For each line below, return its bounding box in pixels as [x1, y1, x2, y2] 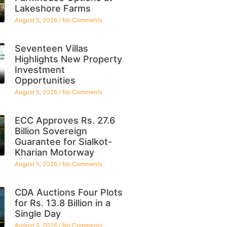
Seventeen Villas [14, 43, 88, 54]
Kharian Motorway [14, 146, 94, 158]
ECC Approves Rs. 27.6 [14, 115, 115, 126]
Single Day [14, 208, 61, 219]
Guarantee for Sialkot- [14, 136, 112, 147]
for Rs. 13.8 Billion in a [14, 197, 110, 208]
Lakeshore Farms [14, 3, 91, 14]
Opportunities [14, 74, 75, 86]
